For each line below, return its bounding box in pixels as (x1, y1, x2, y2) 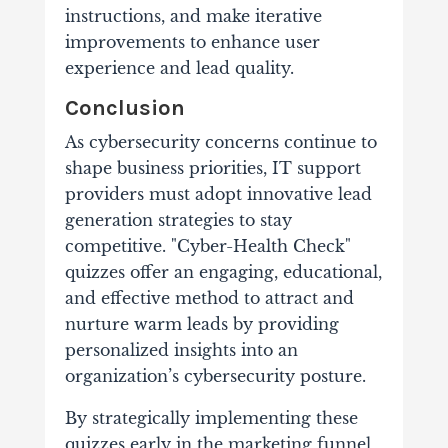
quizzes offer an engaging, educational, (64, 262, 382, 283)
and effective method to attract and (64, 288, 354, 309)
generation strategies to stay (64, 210, 292, 231)
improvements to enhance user (64, 32, 320, 53)
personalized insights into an (64, 340, 298, 361)
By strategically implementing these (64, 408, 358, 429)
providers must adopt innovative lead (64, 184, 372, 205)
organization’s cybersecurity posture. (64, 366, 366, 387)
